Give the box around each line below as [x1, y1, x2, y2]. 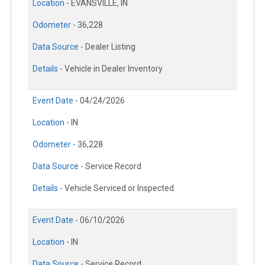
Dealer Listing [85, 42, 135, 52]
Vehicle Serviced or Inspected [64, 183, 174, 193]
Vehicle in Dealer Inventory [64, 64, 163, 74]
